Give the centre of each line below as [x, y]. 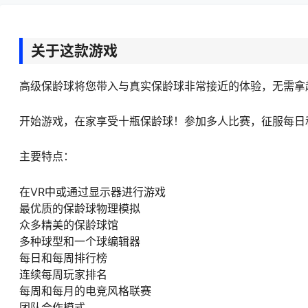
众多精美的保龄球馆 [69, 224]
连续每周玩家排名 [63, 274]
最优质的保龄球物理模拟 [80, 208]
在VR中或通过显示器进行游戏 [92, 191]
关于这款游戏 [74, 51]
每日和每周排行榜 [63, 257]
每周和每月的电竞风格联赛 [85, 290]
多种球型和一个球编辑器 [80, 241]
